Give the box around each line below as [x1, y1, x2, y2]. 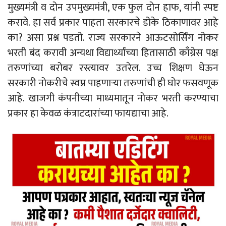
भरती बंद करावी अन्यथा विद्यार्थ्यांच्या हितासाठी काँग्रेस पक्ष [8, 44, 218, 62]
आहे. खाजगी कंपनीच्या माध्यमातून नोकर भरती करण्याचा [8, 89, 218, 107]
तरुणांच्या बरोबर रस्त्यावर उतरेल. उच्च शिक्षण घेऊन [8, 59, 218, 77]
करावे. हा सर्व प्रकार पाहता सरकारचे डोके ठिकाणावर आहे [8, 14, 218, 31]
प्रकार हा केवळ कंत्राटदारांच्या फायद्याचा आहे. [8, 104, 168, 122]
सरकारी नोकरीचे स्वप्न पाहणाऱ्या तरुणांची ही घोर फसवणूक [8, 74, 218, 92]
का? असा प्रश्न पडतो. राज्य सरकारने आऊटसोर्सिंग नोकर [8, 29, 218, 46]
